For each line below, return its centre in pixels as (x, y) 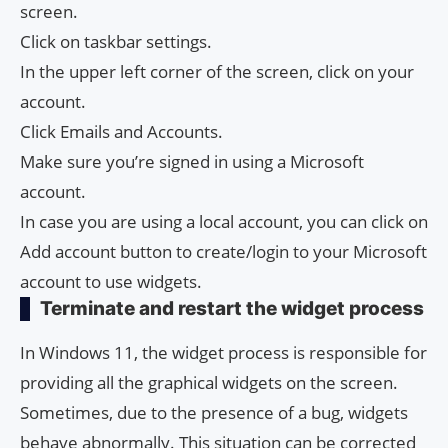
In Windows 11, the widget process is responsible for (223, 352)
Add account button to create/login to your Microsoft (223, 251)
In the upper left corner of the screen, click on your (217, 71)
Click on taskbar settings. (116, 41)
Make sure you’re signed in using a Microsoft (192, 161)
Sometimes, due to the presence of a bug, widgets (214, 412)
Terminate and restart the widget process (232, 308)
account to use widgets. (111, 281)
